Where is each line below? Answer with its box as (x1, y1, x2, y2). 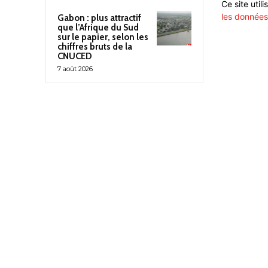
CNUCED (57, 50, 92, 62)
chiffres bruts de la (57, 41, 132, 52)
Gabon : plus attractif (57, 12, 141, 23)
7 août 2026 (57, 64, 93, 73)
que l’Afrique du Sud (57, 22, 139, 33)
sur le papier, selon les (57, 31, 148, 42)
